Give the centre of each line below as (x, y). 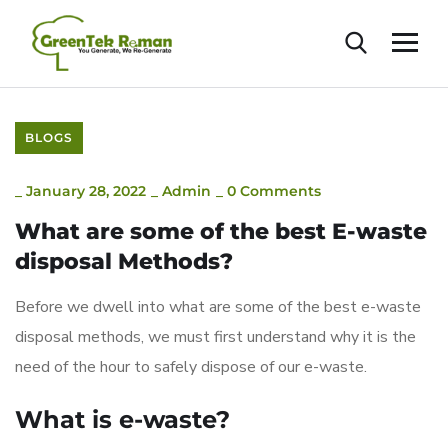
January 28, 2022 (86, 190)
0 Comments (274, 190)
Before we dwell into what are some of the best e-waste (218, 306)
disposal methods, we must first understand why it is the (215, 336)
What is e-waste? (126, 419)
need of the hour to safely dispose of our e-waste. (195, 366)
